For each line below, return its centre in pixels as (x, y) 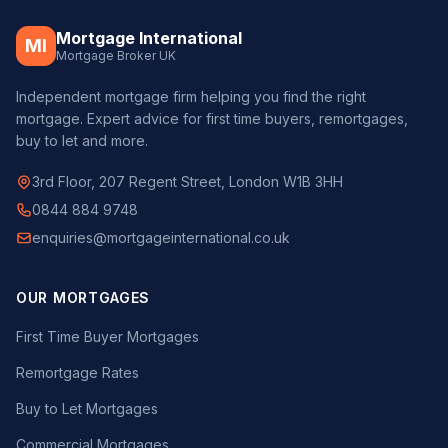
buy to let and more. (82, 140)
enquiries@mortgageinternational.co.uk (161, 237)
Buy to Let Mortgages (87, 408)
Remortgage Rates (77, 372)
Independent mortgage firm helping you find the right (191, 96)
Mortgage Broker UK (116, 55)
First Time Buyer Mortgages (107, 336)
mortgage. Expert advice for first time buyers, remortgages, (212, 118)
